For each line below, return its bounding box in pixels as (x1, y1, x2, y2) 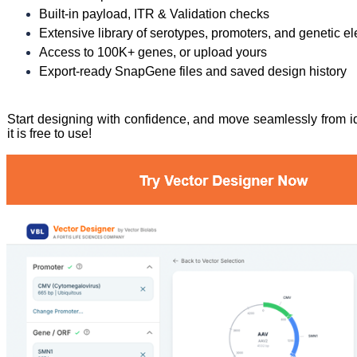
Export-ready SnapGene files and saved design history (39, 65, 347, 78)
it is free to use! (7, 127, 92, 140)
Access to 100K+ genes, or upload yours (39, 45, 267, 59)
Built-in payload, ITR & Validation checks (39, 7, 269, 21)
